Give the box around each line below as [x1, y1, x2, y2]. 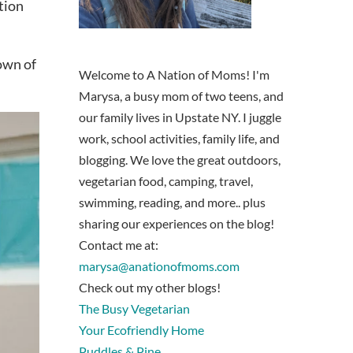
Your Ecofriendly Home [79, 322, 204, 338]
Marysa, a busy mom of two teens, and [79, 88, 284, 104]
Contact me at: [79, 237, 158, 253]
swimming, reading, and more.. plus [79, 195, 266, 210]
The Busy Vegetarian [79, 301, 190, 317]
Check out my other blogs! [79, 280, 221, 295]
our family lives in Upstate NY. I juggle [79, 110, 281, 125]
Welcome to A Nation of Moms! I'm [79, 67, 269, 83]
